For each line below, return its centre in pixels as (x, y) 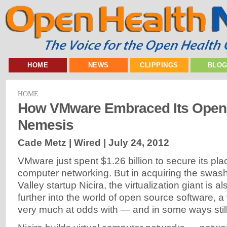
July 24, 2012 (139, 142)
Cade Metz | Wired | (63, 142)
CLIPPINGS (159, 65)
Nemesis (46, 124)
